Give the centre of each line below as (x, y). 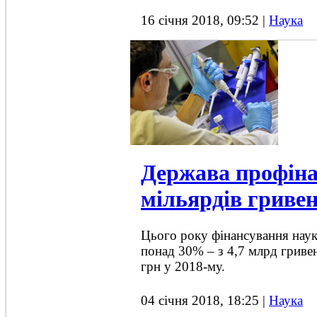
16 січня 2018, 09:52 (202, 21)
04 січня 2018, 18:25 (202, 300)
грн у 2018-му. (183, 266)
